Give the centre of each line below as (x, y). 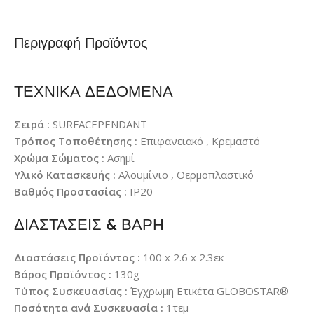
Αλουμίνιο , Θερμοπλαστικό (186, 175)
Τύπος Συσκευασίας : (71, 291)
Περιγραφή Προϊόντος (81, 43)
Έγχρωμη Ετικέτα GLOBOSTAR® (210, 291)
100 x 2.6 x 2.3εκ (183, 258)
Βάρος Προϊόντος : (63, 274)
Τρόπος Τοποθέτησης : (76, 141)
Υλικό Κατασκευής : (65, 175)
